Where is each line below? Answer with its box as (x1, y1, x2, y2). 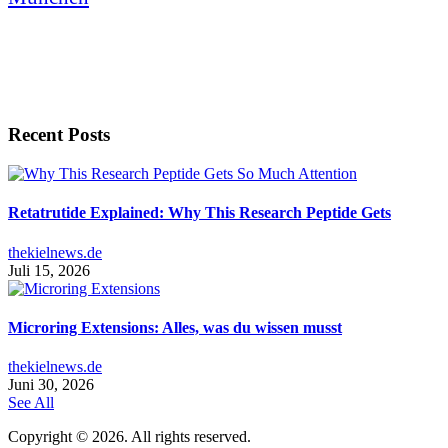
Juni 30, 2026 (8, 376, 94, 394)
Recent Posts (8, 124, 110, 146)
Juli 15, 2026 (8, 261, 90, 279)
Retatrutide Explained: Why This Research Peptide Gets (8, 204, 391, 222)
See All (8, 394, 54, 412)
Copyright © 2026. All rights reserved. (8, 428, 251, 446)
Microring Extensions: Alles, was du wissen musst (8, 318, 342, 336)
